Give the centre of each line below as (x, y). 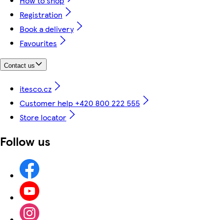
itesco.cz (36, 88)
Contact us (19, 66)
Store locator (43, 117)
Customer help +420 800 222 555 (80, 103)
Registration (41, 14)
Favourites (38, 43)
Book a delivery (47, 28)
